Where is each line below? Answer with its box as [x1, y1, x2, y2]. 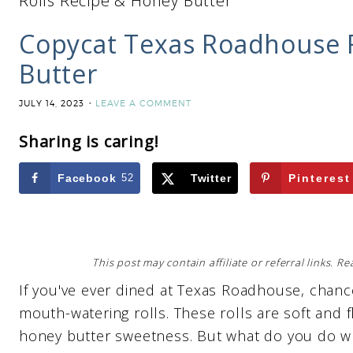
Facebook [58, 172, 117, 184]
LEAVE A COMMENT [95, 98, 191, 109]
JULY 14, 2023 [19, 98, 84, 109]
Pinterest [288, 172, 351, 184]
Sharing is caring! [19, 131, 159, 152]
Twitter [190, 172, 232, 184]
